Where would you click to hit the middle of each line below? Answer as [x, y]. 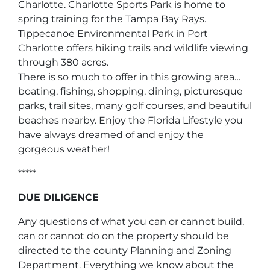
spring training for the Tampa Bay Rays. [112, 19]
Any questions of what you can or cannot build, [131, 221]
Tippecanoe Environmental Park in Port [113, 33]
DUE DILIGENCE [58, 197]
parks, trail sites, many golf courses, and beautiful [135, 105]
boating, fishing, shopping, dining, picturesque [130, 91]
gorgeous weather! [64, 149]
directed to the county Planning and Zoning [125, 250]
